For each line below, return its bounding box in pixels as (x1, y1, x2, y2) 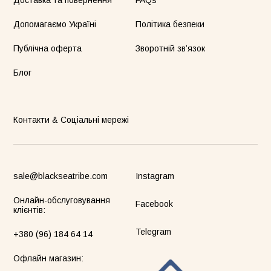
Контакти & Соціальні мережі (13, 115, 129, 125)
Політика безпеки (135, 19, 204, 30)
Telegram (135, 227, 171, 237)
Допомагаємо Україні (13, 19, 97, 30)
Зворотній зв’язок (135, 44, 205, 54)
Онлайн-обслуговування (13, 195, 111, 206)
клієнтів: (13, 205, 46, 215)
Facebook (135, 199, 173, 209)
